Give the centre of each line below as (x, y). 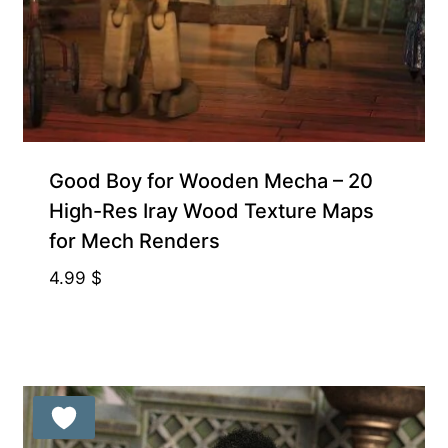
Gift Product (66, 157)
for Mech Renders (134, 241)
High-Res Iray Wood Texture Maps (211, 211)
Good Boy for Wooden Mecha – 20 (210, 181)
